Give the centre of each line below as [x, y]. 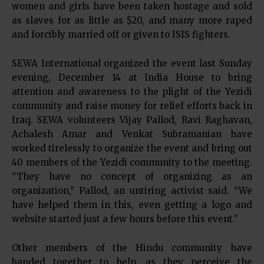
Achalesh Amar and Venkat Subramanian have [132, 134]
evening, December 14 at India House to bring [132, 78]
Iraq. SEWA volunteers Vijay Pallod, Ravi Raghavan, [132, 120]
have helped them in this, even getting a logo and [132, 205]
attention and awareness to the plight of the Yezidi [132, 92]
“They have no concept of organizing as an [132, 177]
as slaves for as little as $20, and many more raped [132, 21]
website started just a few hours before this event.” [125, 219]
